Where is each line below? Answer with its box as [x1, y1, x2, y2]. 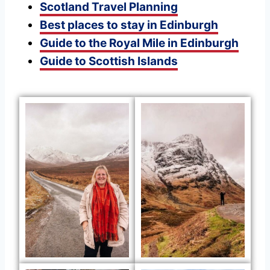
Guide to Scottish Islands [40, 54, 178, 68]
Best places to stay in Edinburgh [40, 17, 218, 32]
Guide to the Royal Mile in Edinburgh [40, 36, 239, 50]
